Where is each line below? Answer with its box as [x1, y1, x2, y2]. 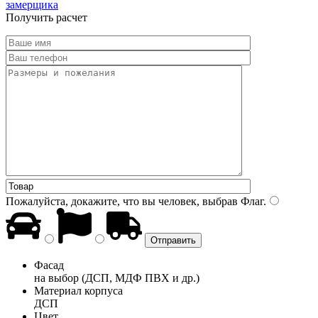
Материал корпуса [34, 284, 123, 297]
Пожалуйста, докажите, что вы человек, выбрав [6, 194, 238, 207]
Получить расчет [6, 11, 87, 23]
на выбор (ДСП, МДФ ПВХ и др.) [34, 271, 199, 284]
